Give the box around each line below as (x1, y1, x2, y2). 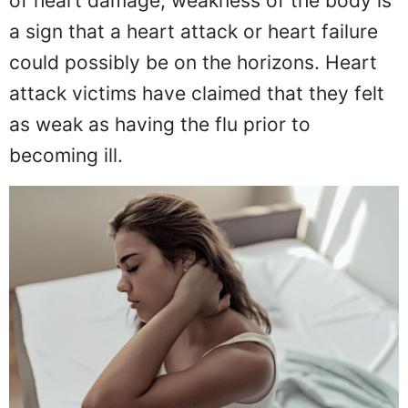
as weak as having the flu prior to (9, 112, 311, 136)
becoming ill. (9, 143, 123, 167)
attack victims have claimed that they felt (9, 81, 384, 105)
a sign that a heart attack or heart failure (9, 19, 378, 43)
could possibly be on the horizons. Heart (9, 50, 377, 74)
